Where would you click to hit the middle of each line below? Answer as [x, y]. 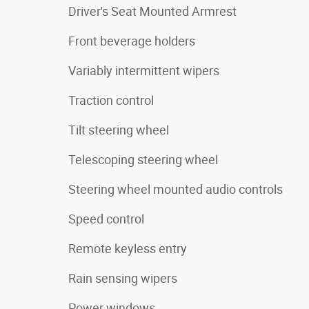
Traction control [111, 100]
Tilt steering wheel [119, 130]
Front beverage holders [132, 41]
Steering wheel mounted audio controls [176, 189]
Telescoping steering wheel [143, 159]
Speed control [106, 219]
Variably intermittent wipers [144, 70]
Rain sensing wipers [123, 278]
